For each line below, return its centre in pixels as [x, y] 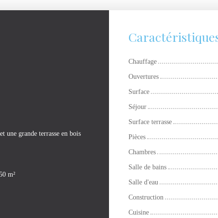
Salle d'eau [143, 182]
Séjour [137, 107]
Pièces [137, 137]
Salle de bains [147, 167]
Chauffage [143, 62]
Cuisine [139, 212]
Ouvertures [144, 77]
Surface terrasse [150, 122]
